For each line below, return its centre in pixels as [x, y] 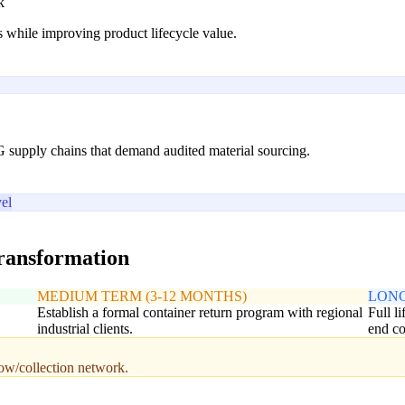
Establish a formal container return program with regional [199, 312]
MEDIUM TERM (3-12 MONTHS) [141, 296]
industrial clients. [85, 328]
